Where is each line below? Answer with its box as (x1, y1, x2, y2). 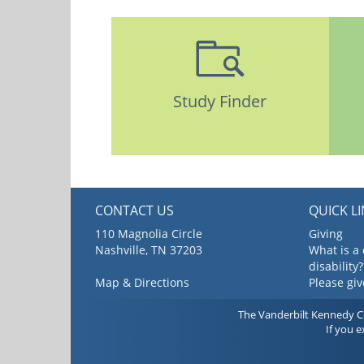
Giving (308, 226, 343, 242)
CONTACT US (95, 201, 174, 220)
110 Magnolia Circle (95, 226, 202, 242)
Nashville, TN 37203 (95, 242, 202, 258)
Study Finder (173, 89, 267, 112)
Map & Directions (95, 275, 189, 291)
